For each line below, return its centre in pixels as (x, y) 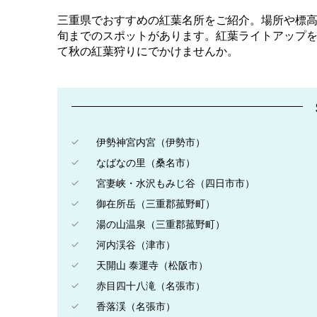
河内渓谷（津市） (136, 244)
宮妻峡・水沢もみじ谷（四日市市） (175, 183)
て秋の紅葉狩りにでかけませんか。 (148, 51)
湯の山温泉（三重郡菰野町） (160, 224)
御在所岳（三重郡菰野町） (155, 203)
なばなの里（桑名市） (145, 162)
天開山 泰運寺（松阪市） (152, 265)
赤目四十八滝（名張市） (150, 286)
